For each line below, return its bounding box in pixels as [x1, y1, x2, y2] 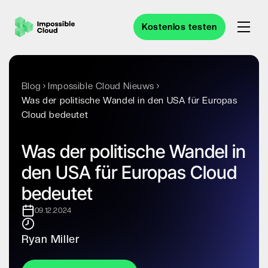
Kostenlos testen [142, 22, 217, 32]
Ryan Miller [21, 233, 80, 245]
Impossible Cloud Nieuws [48, 81, 155, 92]
